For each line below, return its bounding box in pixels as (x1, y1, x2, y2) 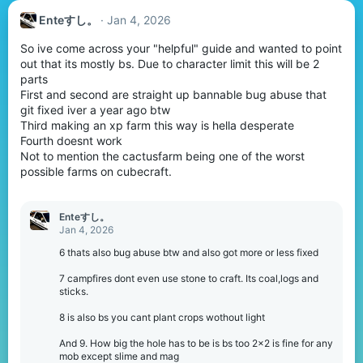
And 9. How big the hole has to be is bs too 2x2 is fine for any (59, 336, 333, 349)
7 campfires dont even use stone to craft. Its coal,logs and (59, 271, 318, 284)
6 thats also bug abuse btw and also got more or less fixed (59, 246, 318, 258)
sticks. (59, 284, 88, 297)
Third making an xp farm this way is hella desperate (20, 117, 294, 132)
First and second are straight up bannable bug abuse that (20, 87, 327, 101)
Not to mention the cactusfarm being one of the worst (20, 148, 305, 163)
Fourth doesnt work (20, 133, 122, 147)
